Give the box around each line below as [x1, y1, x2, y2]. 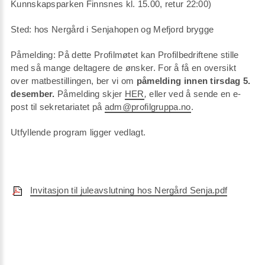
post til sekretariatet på [11, 102, 105, 112]
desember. [11, 89, 58, 99]
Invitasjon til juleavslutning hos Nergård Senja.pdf [30, 185, 228, 196]
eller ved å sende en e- [149, 89, 241, 99]
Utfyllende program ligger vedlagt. [11, 127, 148, 138]
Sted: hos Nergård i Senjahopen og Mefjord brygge [11, 24, 214, 35]
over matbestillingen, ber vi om [11, 76, 137, 86]
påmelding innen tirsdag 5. [136, 76, 251, 86]
